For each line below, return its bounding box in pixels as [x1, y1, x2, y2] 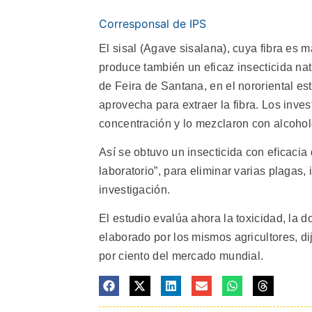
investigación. [99, 183, 171, 196]
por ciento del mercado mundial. [99, 250, 264, 263]
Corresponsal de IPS [99, 16, 206, 31]
